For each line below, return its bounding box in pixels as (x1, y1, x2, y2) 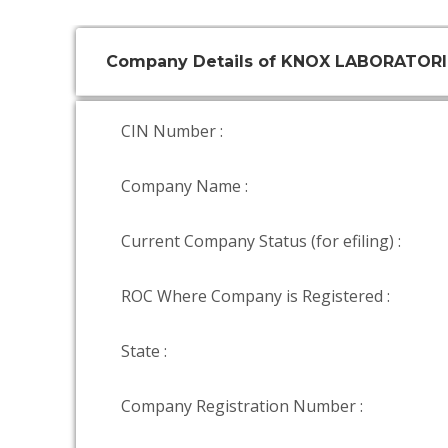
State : (121, 340, 167, 362)
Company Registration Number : (121, 395, 363, 417)
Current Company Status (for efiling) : (121, 230, 401, 252)
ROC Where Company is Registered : (121, 285, 390, 307)
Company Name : (121, 175, 248, 197)
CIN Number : (121, 120, 223, 142)
